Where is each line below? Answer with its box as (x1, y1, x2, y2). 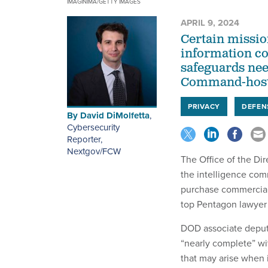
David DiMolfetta (80, 109, 150, 123)
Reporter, (67, 133, 102, 147)
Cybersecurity (67, 121, 120, 135)
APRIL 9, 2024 (181, 16, 239, 30)
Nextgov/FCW (67, 145, 121, 159)
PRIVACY (188, 101, 220, 112)
